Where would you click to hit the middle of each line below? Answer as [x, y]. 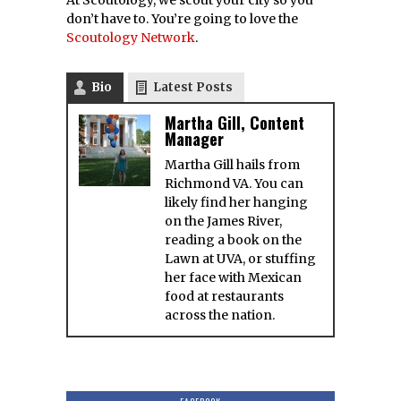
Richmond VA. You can [234, 183]
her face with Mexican [233, 277]
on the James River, [223, 221]
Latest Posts [193, 87]
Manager [194, 138]
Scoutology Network [131, 37]
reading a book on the [233, 239]
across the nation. [220, 315]
